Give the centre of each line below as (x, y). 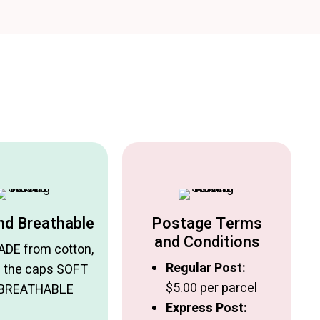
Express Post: (207, 309)
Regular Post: (206, 269)
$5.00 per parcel (212, 289)
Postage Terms (207, 224)
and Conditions (207, 242)
